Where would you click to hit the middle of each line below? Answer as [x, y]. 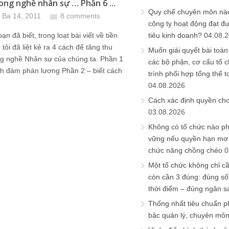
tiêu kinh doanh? [175, 35]
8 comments [80, 16]
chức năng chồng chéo [185, 150]
